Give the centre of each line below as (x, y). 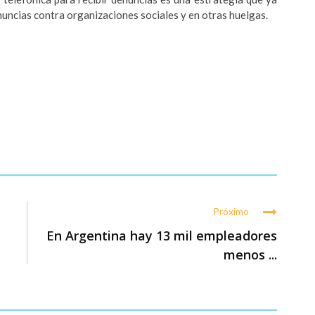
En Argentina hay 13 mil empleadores (162, 236)
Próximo (231, 212)
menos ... (250, 255)
